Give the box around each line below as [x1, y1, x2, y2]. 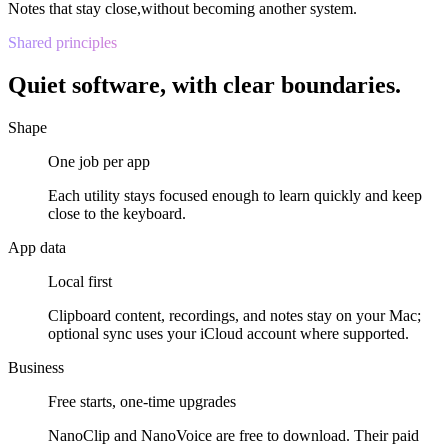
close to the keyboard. [48, 204, 186, 222]
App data [8, 238, 66, 256]
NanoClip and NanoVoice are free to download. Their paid [48, 426, 419, 444]
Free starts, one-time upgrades [48, 392, 236, 410]
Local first [48, 272, 112, 290]
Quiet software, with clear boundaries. [8, 71, 401, 98]
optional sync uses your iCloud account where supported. [48, 324, 409, 342]
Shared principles [8, 33, 117, 51]
